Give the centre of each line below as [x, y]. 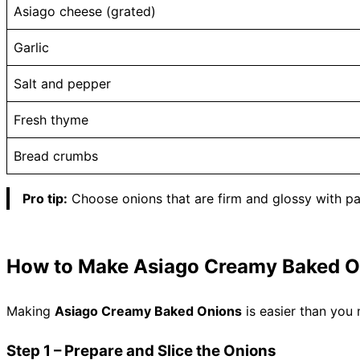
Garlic [31, 47]
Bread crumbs [56, 155]
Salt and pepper [62, 83]
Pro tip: [45, 198]
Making [31, 311]
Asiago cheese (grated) [85, 11]
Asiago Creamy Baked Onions [148, 311]
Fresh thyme [51, 119]
